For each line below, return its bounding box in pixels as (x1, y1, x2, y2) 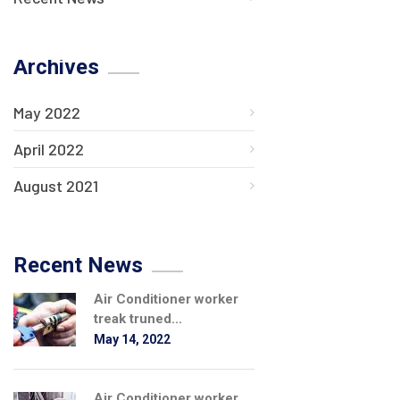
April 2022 (13, 138, 84, 159)
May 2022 (13, 102, 80, 122)
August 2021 (13, 175, 98, 196)
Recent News (13, 252, 143, 278)
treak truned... (94, 310, 182, 327)
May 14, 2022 (94, 331, 171, 346)
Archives (13, 54, 99, 79)
